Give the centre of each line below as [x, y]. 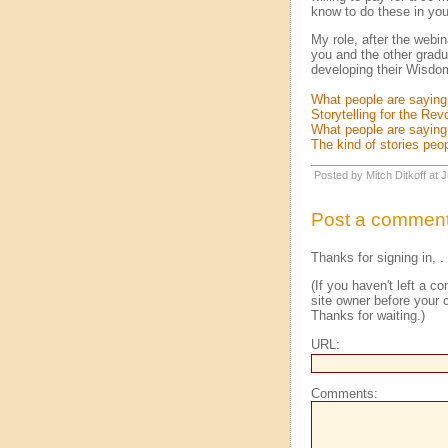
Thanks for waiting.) [367, 316]
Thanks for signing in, [375, 257]
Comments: [344, 393]
